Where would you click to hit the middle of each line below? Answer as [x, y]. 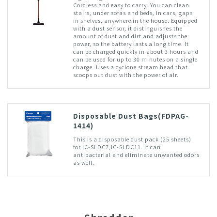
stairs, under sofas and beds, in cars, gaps [133, 12]
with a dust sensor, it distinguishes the [128, 28]
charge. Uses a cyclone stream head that [130, 67]
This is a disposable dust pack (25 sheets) [132, 139]
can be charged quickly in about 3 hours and [136, 51]
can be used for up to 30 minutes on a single [135, 59]
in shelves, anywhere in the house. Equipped [135, 20]
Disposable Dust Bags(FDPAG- [131, 116]
